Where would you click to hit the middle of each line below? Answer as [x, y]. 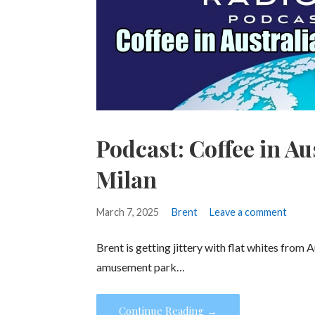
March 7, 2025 [128, 212]
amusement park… [141, 267]
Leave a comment [249, 212]
